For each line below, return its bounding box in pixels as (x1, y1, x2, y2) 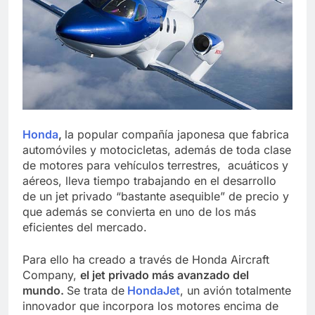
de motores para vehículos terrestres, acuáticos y (22, 157, 288, 172)
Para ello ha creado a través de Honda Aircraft (22, 252, 269, 266)
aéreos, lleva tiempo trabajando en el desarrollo (22, 173, 276, 188)
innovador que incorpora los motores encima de (22, 298, 278, 313)
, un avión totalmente (180, 283, 291, 297)
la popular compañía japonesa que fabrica (65, 127, 289, 141)
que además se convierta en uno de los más (22, 204, 256, 219)
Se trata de (67, 283, 124, 297)
